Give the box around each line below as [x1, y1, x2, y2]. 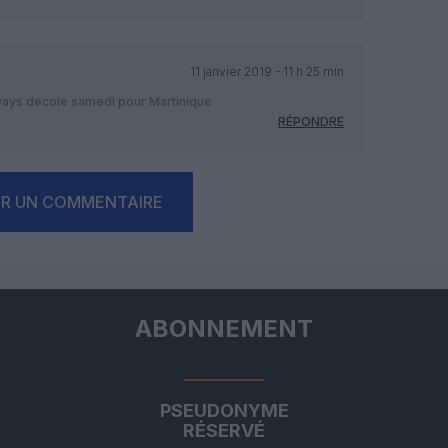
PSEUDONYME [159, 399, 289, 421]
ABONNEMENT [135, 313, 313, 343]
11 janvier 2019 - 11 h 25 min [189, 63, 344, 79]
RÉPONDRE [278, 113, 344, 129]
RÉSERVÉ [183, 419, 265, 441]
